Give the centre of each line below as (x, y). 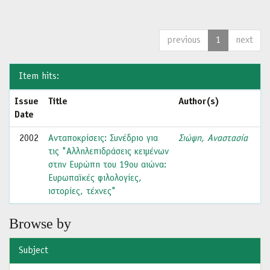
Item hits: (39, 77)
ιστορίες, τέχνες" (82, 192)
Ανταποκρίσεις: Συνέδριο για (103, 139)
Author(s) (199, 102)
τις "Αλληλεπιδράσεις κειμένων (108, 152)
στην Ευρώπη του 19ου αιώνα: (107, 165)
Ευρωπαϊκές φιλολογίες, (95, 178)
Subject (33, 251)
